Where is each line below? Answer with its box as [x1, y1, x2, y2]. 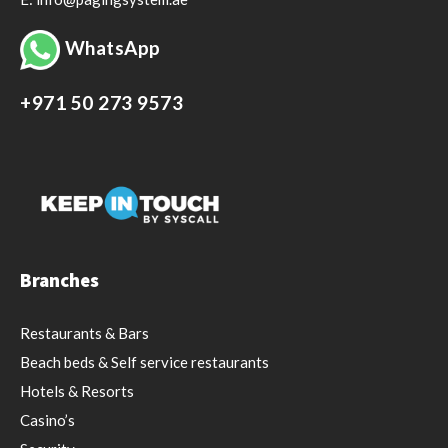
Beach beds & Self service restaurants [20, 352, 269, 371]
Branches [20, 267, 99, 292]
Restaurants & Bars [20, 323, 149, 342]
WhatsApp [64, 35, 161, 59]
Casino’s [20, 410, 75, 429]
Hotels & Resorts [20, 381, 134, 400]
